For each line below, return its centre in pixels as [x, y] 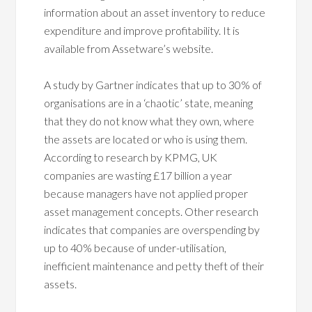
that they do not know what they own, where [149, 121]
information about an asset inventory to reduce [155, 12]
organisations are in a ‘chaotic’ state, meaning [149, 103]
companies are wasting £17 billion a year [138, 175]
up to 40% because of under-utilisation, [135, 248]
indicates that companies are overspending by [152, 229]
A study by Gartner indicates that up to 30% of [153, 85]
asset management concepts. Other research [151, 211]
